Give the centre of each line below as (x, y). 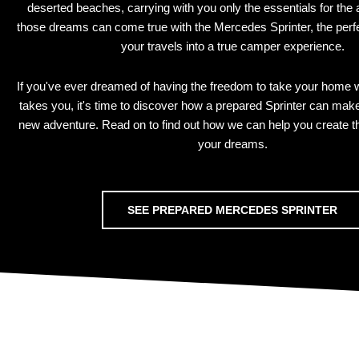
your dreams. (232, 144)
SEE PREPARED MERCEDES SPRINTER (232, 210)
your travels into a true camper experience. (232, 46)
